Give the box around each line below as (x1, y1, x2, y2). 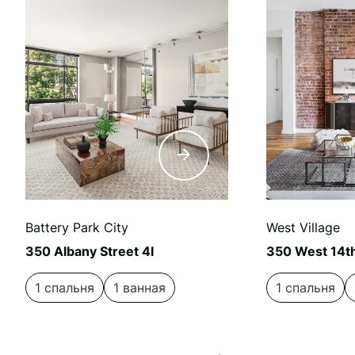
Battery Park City (25, 219, 128, 235)
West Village (266, 219, 340, 235)
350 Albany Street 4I (25, 243, 154, 259)
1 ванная (113, 280, 166, 296)
